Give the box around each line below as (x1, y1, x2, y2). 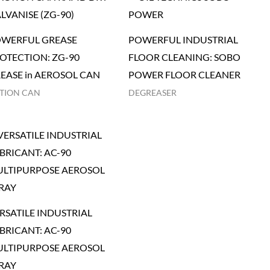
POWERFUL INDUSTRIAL (128, 33, 238, 45)
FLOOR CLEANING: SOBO (128, 51, 240, 63)
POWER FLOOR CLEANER (128, 68, 240, 80)
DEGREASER (128, 87, 177, 98)
